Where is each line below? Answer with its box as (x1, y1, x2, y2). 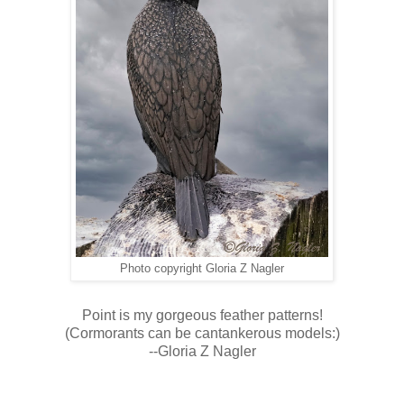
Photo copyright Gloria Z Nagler (120, 262, 284, 276)
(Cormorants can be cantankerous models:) (64, 326, 340, 342)
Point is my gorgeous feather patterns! (81, 308, 323, 324)
